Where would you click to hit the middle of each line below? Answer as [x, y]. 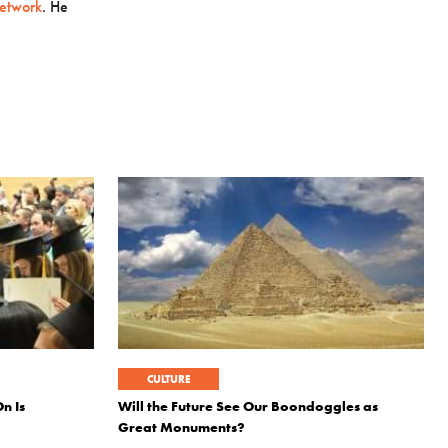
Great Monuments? [181, 427]
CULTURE [168, 379]
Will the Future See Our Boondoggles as [248, 406]
